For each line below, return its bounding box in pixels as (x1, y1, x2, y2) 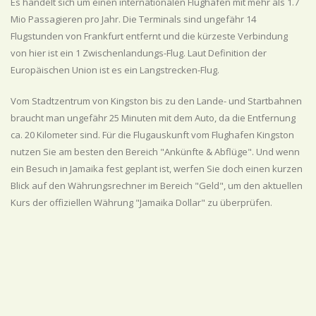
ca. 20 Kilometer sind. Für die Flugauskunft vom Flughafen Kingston (11, 128, 294, 141)
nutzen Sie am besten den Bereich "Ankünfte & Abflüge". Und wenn (11, 145, 300, 158)
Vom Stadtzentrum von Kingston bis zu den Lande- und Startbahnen (11, 95, 302, 107)
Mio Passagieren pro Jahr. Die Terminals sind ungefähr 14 (11, 13, 256, 25)
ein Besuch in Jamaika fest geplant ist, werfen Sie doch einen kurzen (11, 162, 303, 175)
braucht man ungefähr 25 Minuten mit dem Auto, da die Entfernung (11, 111, 296, 124)
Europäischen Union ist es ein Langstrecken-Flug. (11, 63, 219, 76)
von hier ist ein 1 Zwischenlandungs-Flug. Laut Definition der (11, 47, 267, 59)
